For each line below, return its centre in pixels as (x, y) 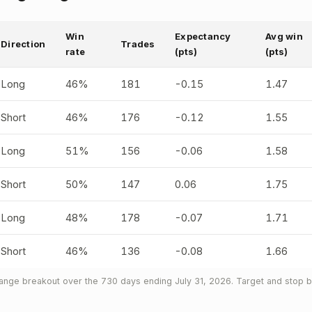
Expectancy (203, 36)
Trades (138, 44)
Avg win (284, 36)
